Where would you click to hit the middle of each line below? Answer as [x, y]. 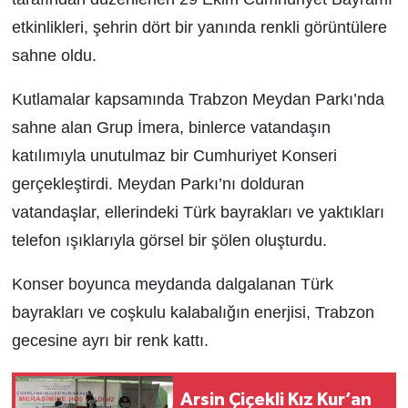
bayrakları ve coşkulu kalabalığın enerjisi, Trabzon [193, 312]
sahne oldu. [54, 55]
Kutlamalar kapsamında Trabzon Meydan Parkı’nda [198, 99]
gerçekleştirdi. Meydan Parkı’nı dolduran [158, 184]
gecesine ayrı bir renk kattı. [110, 340]
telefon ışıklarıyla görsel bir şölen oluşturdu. [169, 240]
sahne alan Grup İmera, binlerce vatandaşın [171, 127]
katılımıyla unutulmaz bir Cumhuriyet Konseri [174, 155]
